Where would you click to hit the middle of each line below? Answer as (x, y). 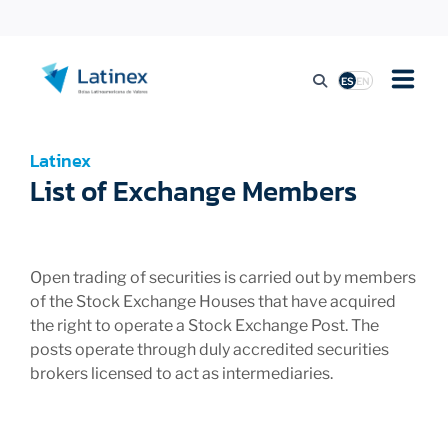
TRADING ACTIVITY (90, 219)
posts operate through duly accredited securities (209, 349)
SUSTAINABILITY (83, 432)
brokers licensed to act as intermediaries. (181, 373)
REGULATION (72, 290)
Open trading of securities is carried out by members (223, 277)
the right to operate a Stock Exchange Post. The (204, 325)
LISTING (56, 148)
